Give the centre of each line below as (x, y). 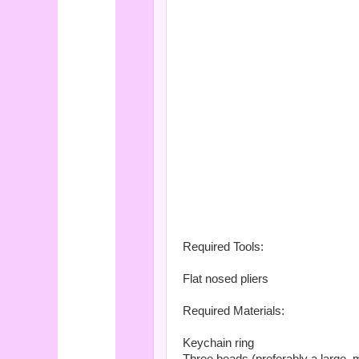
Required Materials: (234, 311)
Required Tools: (223, 247)
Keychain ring (218, 343)
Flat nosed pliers (226, 279)
